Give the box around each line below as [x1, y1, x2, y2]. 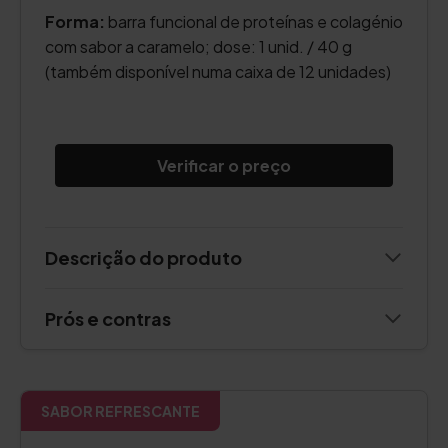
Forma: [45, 11, 108, 32]
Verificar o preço [157, 155, 291, 176]
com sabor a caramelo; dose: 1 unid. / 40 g [45, 36, 352, 57]
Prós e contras [45, 307, 171, 330]
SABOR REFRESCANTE [41, 402, 200, 420]
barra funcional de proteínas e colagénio [108, 11, 403, 32]
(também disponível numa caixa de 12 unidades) [45, 61, 391, 82]
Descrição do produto [45, 246, 242, 269]
